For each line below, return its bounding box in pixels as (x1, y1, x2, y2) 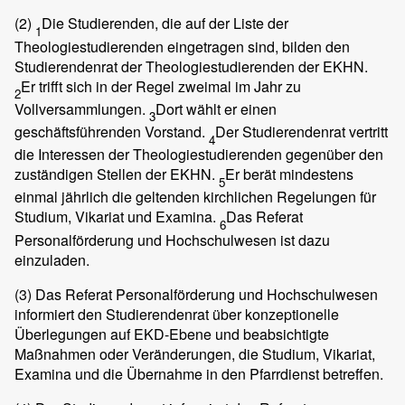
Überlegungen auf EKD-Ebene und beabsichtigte (14, 323, 329, 344)
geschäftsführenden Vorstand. (14, 120, 209, 142)
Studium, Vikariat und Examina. (14, 206, 220, 228)
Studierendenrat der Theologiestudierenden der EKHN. (14, 55, 368, 77)
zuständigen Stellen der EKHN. (14, 164, 219, 185)
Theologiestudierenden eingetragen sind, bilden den (14, 35, 350, 57)
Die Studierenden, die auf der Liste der (42, 13, 288, 34)
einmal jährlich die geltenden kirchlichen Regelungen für (14, 186, 376, 208)
